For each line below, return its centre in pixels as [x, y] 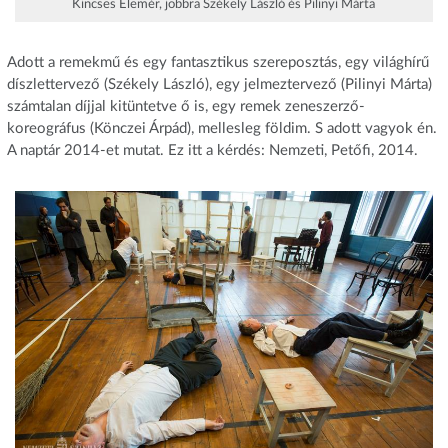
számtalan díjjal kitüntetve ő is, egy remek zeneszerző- [185, 106]
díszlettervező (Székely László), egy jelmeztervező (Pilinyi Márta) [219, 84]
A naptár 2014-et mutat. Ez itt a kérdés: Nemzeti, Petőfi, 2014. [212, 150]
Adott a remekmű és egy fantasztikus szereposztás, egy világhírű [217, 62]
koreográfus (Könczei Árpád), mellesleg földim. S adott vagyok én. [221, 128]
